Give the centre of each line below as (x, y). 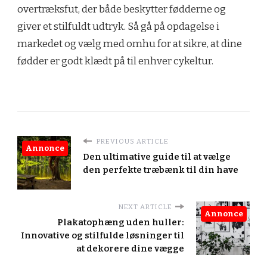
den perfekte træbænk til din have (161, 170)
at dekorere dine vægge (130, 248)
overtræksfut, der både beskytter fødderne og (122, 9)
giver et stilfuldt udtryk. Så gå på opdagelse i (118, 26)
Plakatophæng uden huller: (121, 222)
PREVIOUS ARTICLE (132, 141)
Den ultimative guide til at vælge (157, 156)
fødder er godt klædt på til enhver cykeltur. (115, 61)
